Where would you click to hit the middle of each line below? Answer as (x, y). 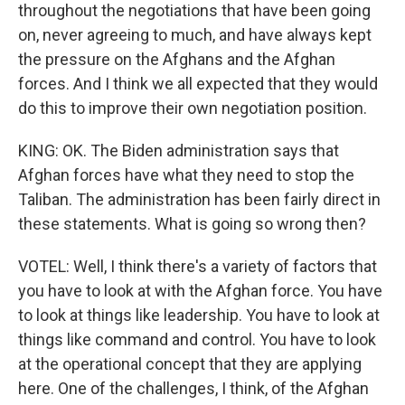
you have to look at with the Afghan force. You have (200, 291)
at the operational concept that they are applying (190, 364)
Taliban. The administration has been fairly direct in (199, 199)
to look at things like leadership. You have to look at (199, 315)
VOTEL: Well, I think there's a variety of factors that (198, 266)
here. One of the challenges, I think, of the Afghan (193, 388)
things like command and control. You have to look (197, 339)
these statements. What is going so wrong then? (192, 224)
